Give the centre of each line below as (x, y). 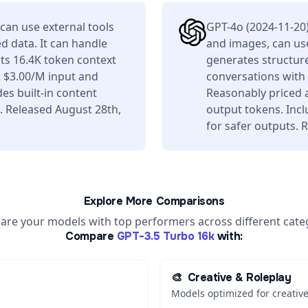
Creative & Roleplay (239, 277)
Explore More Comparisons (154, 201)
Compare (90, 236)
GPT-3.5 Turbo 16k (165, 236)
